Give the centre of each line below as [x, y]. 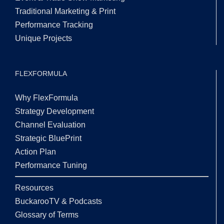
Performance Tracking [54, 25]
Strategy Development [54, 111]
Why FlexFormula [46, 98]
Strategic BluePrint [48, 138]
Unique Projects [43, 38]
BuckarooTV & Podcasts [58, 201]
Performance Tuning [51, 165]
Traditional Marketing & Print [65, 11]
